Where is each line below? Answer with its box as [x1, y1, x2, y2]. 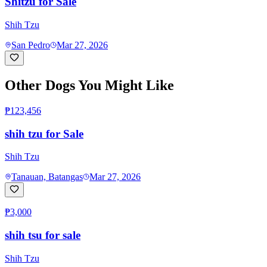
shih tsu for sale [5, 229, 80, 242]
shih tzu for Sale [5, 127, 83, 140]
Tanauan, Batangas [11, 172, 83, 182]
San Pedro [11, 40, 50, 51]
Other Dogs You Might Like [5, 77, 174, 94]
